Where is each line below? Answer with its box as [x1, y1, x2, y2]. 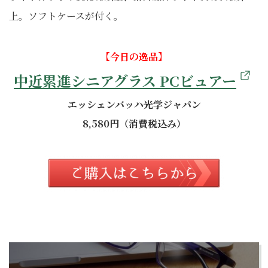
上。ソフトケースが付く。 [9, 9, 123, 23]
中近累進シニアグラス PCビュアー [14, 70, 236, 91]
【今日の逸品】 [100, 50, 167, 63]
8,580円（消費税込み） [82, 117, 186, 130]
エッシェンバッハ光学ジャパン [67, 98, 201, 111]
